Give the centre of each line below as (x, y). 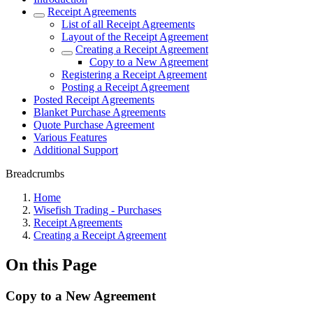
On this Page (51, 264)
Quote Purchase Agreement (94, 125)
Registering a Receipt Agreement (134, 74)
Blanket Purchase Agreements (100, 112)
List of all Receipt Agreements (128, 24)
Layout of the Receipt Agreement (135, 37)
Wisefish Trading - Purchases (97, 210)
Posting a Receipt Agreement (125, 87)
